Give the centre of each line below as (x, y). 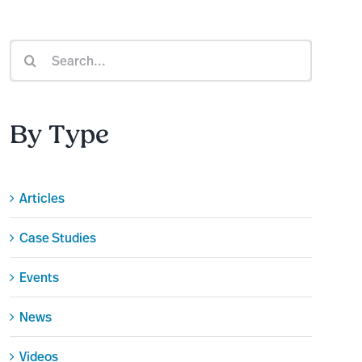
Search (30, 51)
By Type (59, 135)
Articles (42, 198)
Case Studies (57, 238)
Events (39, 278)
